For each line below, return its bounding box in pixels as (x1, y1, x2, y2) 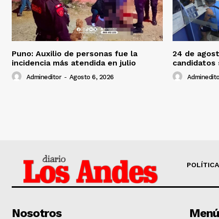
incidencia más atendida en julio (12, 58, 136, 68)
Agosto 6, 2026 (69, 73, 114, 81)
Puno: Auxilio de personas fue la (12, 49, 137, 59)
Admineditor (26, 73, 61, 81)
